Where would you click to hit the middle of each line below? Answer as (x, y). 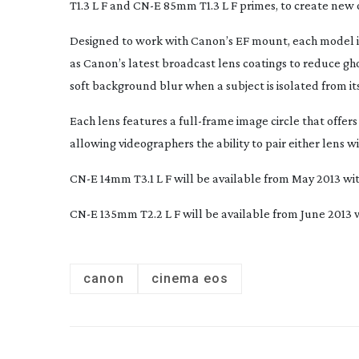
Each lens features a (124, 121)
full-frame (206, 121)
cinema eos (190, 278)
